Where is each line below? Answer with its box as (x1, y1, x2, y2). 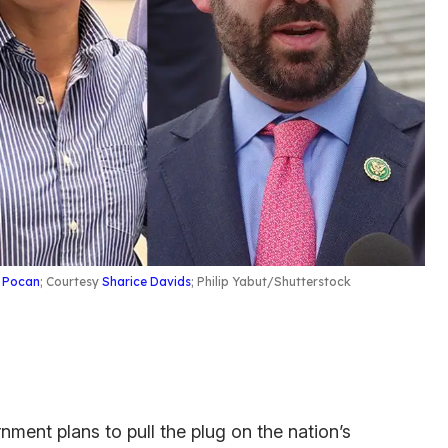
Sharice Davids (102, 273, 191, 289)
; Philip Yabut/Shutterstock (191, 273, 351, 289)
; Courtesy (40, 273, 102, 289)
